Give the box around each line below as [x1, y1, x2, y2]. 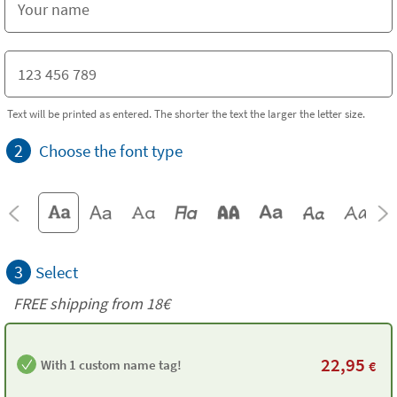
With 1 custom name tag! [41, 355, 182, 373]
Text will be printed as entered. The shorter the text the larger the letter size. [7, 106, 365, 121]
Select [35, 261, 78, 283]
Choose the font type [39, 140, 183, 161]
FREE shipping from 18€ [13, 293, 170, 314]
